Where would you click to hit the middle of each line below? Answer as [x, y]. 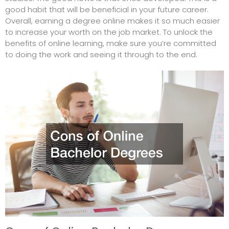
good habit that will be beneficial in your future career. [107, 10]
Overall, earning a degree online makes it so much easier [112, 21]
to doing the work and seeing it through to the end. [101, 55]
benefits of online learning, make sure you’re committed [111, 43]
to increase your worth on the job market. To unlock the [109, 32]
